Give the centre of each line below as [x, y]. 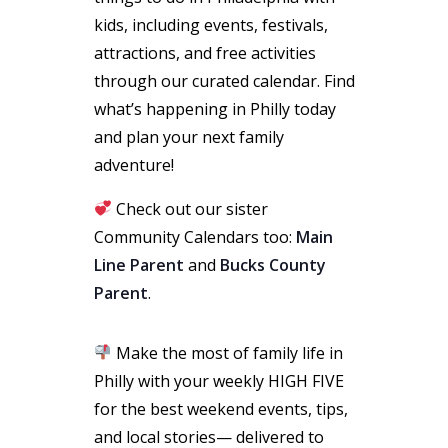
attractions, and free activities [204, 52]
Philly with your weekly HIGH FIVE [218, 380]
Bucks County [272, 264]
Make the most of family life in [227, 352]
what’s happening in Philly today [214, 108]
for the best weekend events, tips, [220, 408]
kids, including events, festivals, [210, 24]
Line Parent [138, 264]
